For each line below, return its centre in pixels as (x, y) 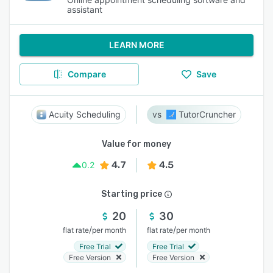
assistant (85, 9)
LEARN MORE (136, 45)
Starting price (132, 194)
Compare (87, 74)
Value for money (136, 144)
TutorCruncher (207, 114)
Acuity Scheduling (85, 114)
